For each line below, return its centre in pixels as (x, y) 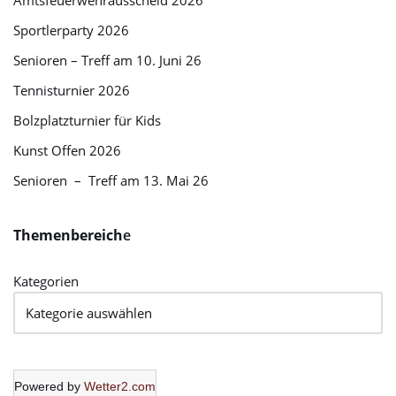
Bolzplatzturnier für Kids (87, 120)
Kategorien (46, 281)
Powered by (49, 386)
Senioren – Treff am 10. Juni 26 (107, 60)
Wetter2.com (120, 386)
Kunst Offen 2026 (67, 150)
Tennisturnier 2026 (72, 90)
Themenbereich (68, 235)
